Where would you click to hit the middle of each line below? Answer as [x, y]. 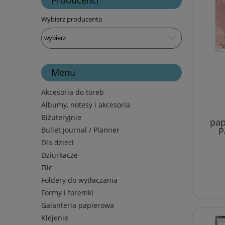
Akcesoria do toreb [73, 92]
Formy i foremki [67, 193]
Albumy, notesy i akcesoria [86, 105]
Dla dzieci [58, 143]
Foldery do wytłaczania [79, 180]
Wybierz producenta [72, 19]
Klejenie [55, 218]
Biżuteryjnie [61, 118]
